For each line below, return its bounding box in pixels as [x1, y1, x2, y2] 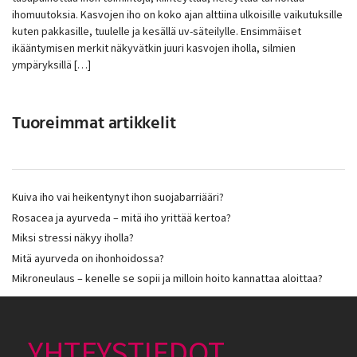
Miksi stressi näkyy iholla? [12, 230, 134, 245]
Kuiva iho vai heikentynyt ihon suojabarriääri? [12, 189, 224, 204]
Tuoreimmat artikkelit [12, 109, 176, 138]
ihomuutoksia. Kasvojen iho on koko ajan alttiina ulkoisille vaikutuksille [12, 6, 343, 22]
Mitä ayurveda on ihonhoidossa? [12, 250, 164, 265]
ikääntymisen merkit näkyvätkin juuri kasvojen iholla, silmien [12, 40, 296, 55]
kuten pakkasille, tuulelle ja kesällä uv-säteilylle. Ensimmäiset [12, 23, 301, 38]
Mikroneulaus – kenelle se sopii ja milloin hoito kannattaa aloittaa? [12, 271, 323, 286]
